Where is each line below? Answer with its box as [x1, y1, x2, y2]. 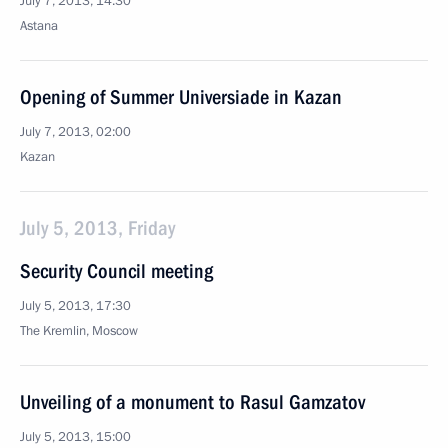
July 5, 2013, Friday [20, 216, 175, 240]
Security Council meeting [20, 259, 213, 283]
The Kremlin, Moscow [20, 322, 138, 340]
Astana [20, 17, 58, 35]
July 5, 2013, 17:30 [20, 297, 131, 315]
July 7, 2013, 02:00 [20, 123, 131, 141]
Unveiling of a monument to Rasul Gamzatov [20, 390, 365, 414]
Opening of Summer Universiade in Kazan [20, 85, 342, 109]
